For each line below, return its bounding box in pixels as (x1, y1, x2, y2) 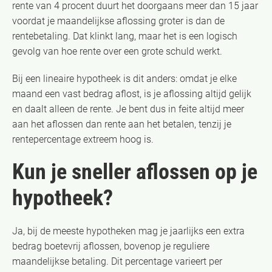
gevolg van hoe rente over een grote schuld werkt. (12, 45, 222, 57)
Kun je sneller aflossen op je (12, 158, 257, 185)
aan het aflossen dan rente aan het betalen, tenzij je (12, 118, 231, 130)
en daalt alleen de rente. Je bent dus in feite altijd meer (12, 103, 244, 115)
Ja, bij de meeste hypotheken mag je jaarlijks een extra (12, 225, 245, 237)
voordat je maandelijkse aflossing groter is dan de (12, 15, 225, 27)
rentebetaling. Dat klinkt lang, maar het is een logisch (12, 30, 237, 42)
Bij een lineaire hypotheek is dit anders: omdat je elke (12, 72, 237, 84)
